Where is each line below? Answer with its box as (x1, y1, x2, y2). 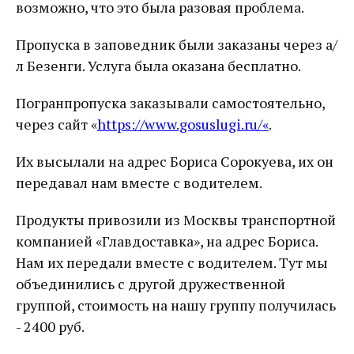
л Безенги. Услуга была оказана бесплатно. (16, 56, 301, 75)
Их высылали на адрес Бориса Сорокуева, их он (16, 152, 333, 171)
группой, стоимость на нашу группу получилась (16, 296, 336, 314)
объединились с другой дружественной (16, 274, 285, 293)
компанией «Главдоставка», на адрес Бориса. (16, 232, 318, 250)
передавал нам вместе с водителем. (16, 173, 262, 192)
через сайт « (16, 115, 97, 134)
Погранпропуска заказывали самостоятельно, (16, 93, 325, 112)
